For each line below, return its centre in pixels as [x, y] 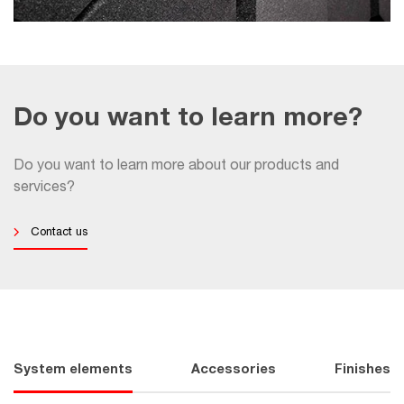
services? [44, 188]
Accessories [234, 370]
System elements [73, 370]
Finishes [363, 370]
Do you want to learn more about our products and [176, 166]
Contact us [59, 233]
